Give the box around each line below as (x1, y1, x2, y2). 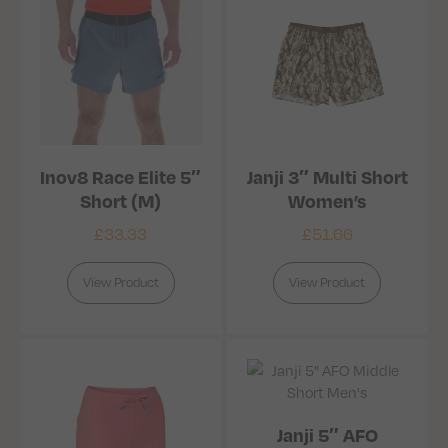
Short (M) (80, 189, 162, 213)
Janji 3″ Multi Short (246, 165, 408, 189)
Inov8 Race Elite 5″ (40, 165, 202, 189)
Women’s (288, 189, 367, 213)
